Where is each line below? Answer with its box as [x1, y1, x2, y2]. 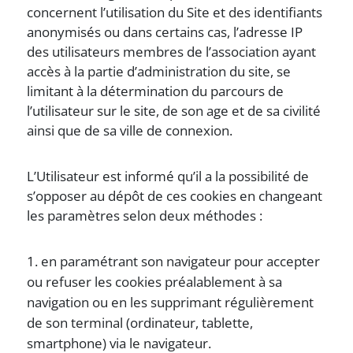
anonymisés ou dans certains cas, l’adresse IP [27, 23, 303, 41]
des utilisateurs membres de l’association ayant [27, 43, 317, 61]
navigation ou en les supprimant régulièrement [27, 293, 314, 311]
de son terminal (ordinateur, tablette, [27, 314, 254, 332]
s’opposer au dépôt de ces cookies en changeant [27, 187, 323, 205]
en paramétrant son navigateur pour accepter [41, 252, 321, 270]
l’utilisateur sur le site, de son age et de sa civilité [27, 102, 321, 120]
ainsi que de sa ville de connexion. [27, 121, 233, 139]
